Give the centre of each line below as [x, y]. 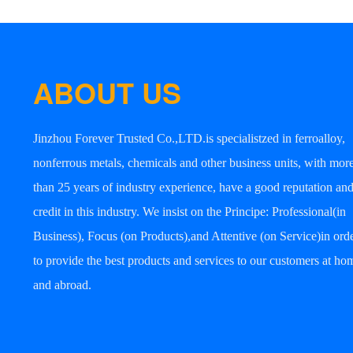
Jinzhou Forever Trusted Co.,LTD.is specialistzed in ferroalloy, [189, 138]
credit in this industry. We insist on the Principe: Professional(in [190, 211]
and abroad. [62, 284]
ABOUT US [107, 92]
